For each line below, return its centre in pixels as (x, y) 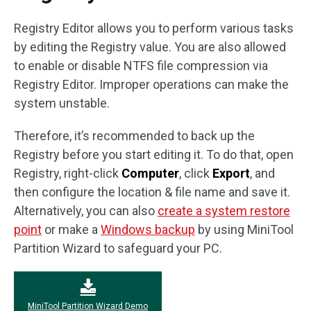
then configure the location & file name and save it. (152, 192)
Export (231, 174)
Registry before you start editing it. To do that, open (154, 155)
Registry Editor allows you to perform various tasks (154, 28)
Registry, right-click (68, 174)
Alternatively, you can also (86, 211)
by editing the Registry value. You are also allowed (150, 47)
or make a (71, 230)
